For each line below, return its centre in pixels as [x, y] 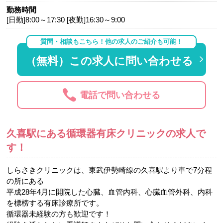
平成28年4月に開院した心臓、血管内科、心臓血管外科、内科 [110, 192]
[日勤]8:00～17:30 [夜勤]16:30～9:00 [66, 20]
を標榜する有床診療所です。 [55, 203]
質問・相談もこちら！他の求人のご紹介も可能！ [111, 42]
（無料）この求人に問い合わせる [110, 61]
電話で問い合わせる [120, 95]
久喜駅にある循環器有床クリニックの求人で [106, 133]
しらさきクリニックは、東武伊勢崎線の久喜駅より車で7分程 [110, 170]
